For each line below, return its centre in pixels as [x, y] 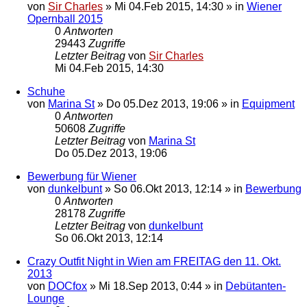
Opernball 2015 [65, 19]
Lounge [46, 298]
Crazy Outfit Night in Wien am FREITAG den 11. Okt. [154, 261]
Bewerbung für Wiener [82, 176]
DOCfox [67, 286]
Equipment [268, 103]
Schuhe [46, 91]
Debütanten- [256, 286]
